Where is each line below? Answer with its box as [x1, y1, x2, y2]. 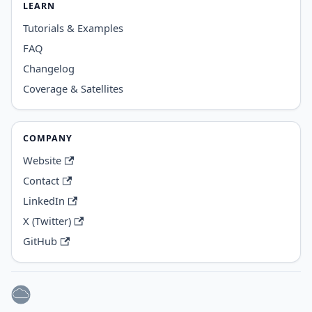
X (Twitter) [23, 214, 71, 228]
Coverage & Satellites [23, 81, 123, 96]
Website [23, 153, 61, 168]
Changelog [23, 61, 75, 76]
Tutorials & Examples [23, 21, 123, 36]
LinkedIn [23, 194, 65, 208]
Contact [23, 173, 59, 188]
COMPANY [23, 132, 72, 144]
